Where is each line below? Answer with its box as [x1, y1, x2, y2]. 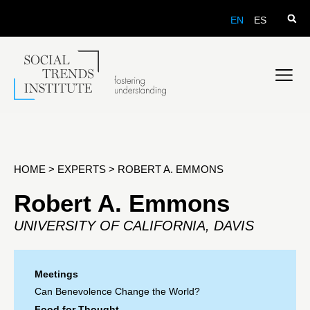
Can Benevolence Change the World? [35, 285, 200, 297]
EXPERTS [57, 163, 106, 175]
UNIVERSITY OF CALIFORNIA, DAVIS [14, 217, 254, 233]
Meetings [35, 268, 78, 280]
